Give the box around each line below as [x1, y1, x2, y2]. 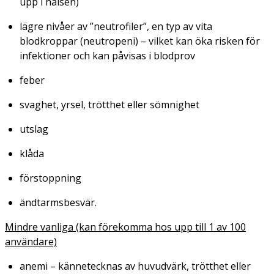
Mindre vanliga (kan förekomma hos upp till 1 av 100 [5, 220, 246, 234]
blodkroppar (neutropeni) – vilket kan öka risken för [20, 34, 260, 48]
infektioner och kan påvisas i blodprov [20, 48, 195, 62]
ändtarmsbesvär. [20, 195, 97, 209]
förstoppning [20, 171, 81, 185]
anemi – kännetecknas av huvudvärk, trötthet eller [20, 259, 251, 273]
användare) [5, 234, 57, 248]
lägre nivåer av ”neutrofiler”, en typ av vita [20, 19, 212, 33]
